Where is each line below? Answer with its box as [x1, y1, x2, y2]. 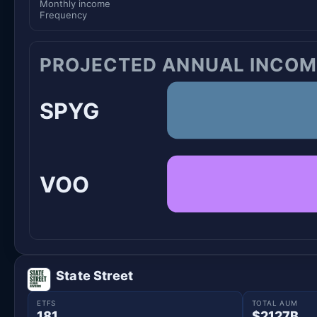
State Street [56, 268, 134, 284]
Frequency [40, 8, 87, 21]
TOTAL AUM [251, 299, 298, 308]
